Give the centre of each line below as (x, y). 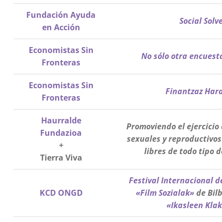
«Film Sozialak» (165, 193)
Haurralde (61, 121)
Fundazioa (61, 133)
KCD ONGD (61, 193)
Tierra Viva (61, 158)
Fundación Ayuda (61, 15)
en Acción (61, 28)
